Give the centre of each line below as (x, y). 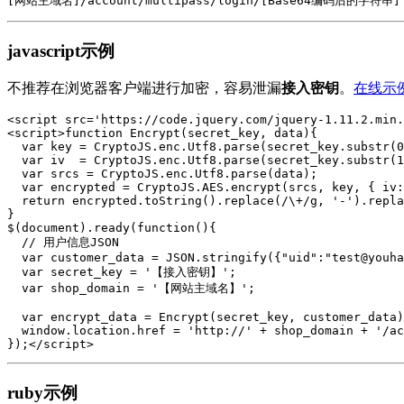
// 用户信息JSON (74, 243)
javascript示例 (61, 50)
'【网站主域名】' (200, 289)
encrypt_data (94, 317)
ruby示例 (42, 392)
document (50, 228)
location (101, 331)
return (43, 201)
